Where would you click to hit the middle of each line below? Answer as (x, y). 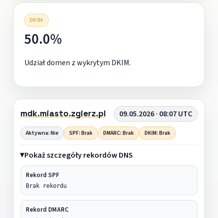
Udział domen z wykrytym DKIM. (77, 63)
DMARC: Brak (118, 133)
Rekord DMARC (47, 209)
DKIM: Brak (157, 133)
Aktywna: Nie (42, 133)
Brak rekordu (46, 186)
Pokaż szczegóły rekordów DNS (78, 155)
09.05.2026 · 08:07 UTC (156, 114)
